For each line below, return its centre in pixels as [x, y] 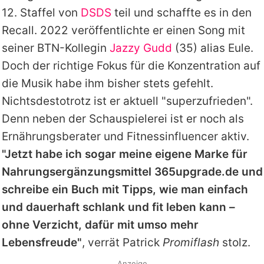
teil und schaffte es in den [181, 12]
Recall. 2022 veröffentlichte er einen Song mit [123, 30]
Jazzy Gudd [141, 48]
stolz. [235, 242]
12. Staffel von [41, 12]
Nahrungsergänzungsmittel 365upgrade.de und [132, 171]
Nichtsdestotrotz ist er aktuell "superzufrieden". [127, 101]
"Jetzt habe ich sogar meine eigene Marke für [124, 154]
